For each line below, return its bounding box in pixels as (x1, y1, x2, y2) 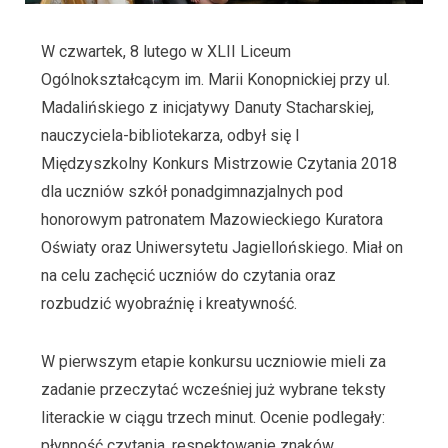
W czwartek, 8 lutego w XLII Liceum (40, 42, 291, 62)
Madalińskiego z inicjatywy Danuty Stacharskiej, (40, 98, 374, 118)
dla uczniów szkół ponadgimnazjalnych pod (40, 182, 343, 202)
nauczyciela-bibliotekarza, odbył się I (40, 126, 300, 146)
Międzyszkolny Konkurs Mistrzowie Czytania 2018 (40, 154, 397, 174)
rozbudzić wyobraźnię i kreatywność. (40, 294, 297, 314)
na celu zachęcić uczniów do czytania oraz (40, 266, 336, 286)
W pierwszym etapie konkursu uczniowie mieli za (40, 352, 386, 372)
